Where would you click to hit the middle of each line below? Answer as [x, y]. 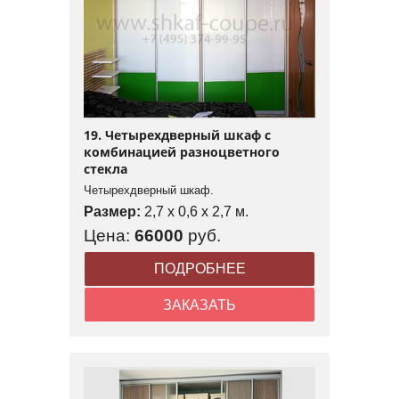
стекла [106, 169]
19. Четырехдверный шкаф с [177, 135]
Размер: [114, 212]
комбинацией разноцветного [182, 152]
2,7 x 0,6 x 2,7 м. [196, 212]
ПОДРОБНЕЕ [199, 269]
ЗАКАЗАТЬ [199, 305]
